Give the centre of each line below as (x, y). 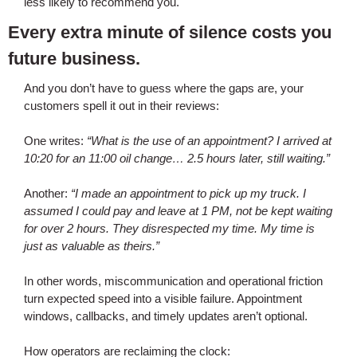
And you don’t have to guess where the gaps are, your (164, 88)
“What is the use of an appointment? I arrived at (209, 141)
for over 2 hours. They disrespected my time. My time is (169, 228)
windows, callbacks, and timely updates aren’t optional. (166, 316)
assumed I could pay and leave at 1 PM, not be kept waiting (178, 211)
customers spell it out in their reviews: (122, 106)
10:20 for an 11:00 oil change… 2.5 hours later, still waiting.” (177, 158)
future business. (76, 59)
